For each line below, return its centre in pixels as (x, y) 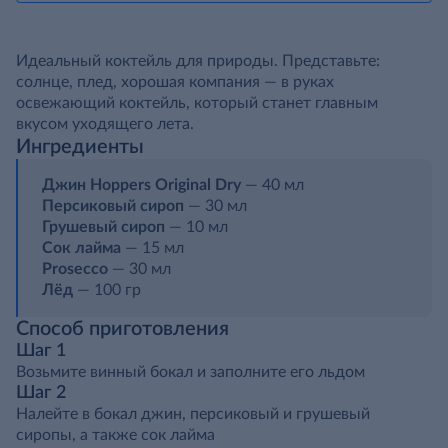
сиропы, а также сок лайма (115, 435)
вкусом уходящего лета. (105, 124)
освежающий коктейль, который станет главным (197, 103)
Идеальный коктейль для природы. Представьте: (198, 61)
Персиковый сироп (113, 206)
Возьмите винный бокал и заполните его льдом (190, 372)
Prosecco (75, 269)
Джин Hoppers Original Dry (141, 185)
